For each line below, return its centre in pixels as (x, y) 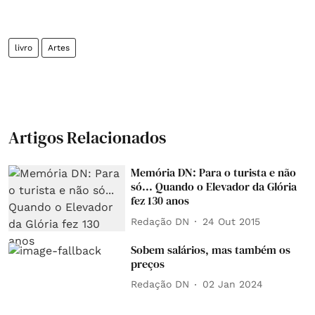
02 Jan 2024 (233, 284)
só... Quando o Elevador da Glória (214, 186)
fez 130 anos (160, 200)
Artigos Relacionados (87, 137)
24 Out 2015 (232, 221)
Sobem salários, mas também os (211, 249)
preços (148, 263)
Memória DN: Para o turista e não (214, 172)
